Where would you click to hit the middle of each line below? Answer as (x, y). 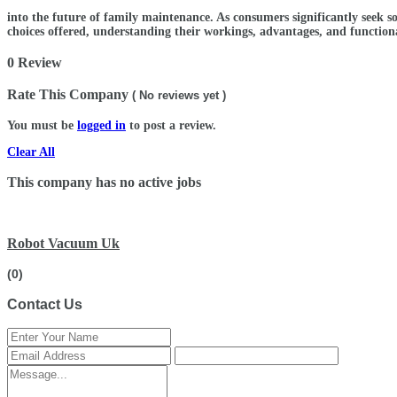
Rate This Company (68, 95)
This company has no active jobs (104, 182)
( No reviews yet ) (179, 96)
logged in (101, 125)
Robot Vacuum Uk (63, 243)
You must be (42, 125)
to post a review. (171, 125)
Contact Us (45, 304)
